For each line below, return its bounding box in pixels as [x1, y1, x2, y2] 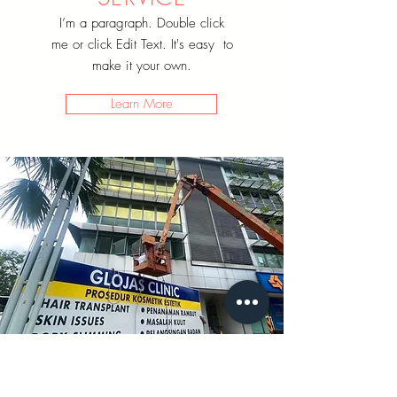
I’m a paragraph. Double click [59, 14, 224, 32]
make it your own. [92, 57, 191, 74]
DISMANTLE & [68, 359, 227, 390]
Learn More [110, 95, 173, 113]
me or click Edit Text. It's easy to [51, 35, 233, 53]
